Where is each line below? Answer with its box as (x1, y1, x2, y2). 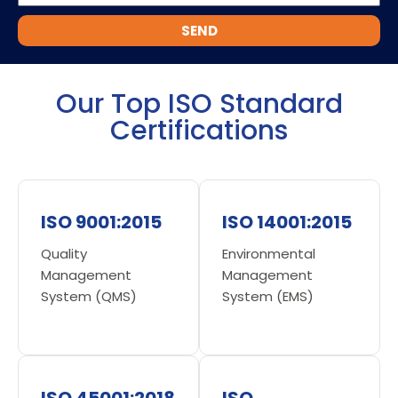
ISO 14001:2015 (222, 209, 352, 235)
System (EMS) (222, 286, 314, 306)
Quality (41, 243, 87, 263)
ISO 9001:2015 (41, 209, 162, 235)
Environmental (222, 243, 315, 263)
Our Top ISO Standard (55, 84, 343, 123)
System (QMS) (41, 286, 137, 306)
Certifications (110, 111, 288, 149)
